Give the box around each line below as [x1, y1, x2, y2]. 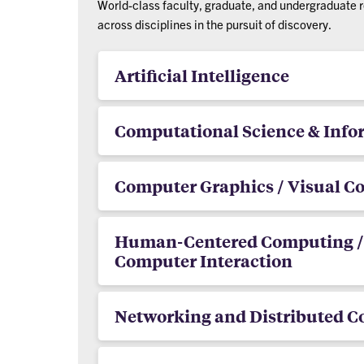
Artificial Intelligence [114, 63, 289, 86]
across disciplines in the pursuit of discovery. [97, 15, 331, 32]
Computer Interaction [114, 249, 292, 271]
